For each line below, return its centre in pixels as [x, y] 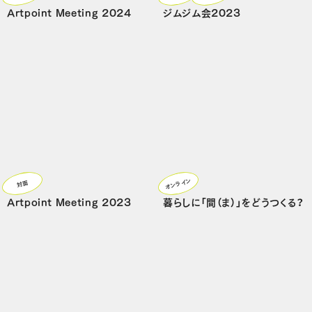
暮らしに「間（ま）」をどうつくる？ [234, 201]
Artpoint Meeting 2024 [69, 12]
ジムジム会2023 [202, 12]
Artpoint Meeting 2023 [69, 201]
